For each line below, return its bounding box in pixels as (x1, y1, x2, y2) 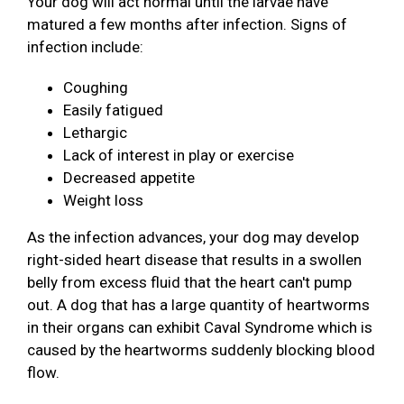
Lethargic (63, 124, 127, 142)
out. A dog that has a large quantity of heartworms (27, 296, 370, 315)
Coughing (63, 78, 128, 97)
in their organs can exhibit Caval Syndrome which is (27, 318, 372, 337)
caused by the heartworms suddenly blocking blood (27, 341, 375, 360)
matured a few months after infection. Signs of (27, 15, 347, 34)
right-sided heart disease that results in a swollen (27, 251, 362, 270)
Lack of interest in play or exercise (63, 146, 294, 165)
